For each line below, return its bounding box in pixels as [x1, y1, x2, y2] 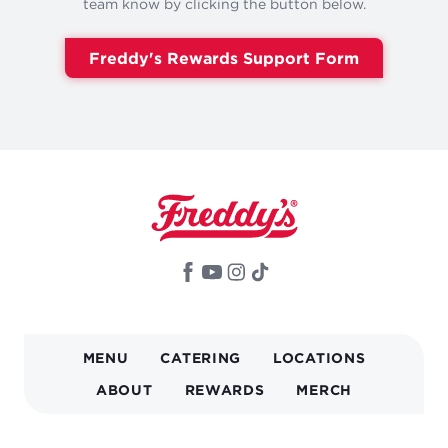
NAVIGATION [24, 358, 219, 387]
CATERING [160, 349, 242, 365]
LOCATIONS [273, 349, 366, 365]
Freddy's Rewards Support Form [89, 48, 359, 67]
